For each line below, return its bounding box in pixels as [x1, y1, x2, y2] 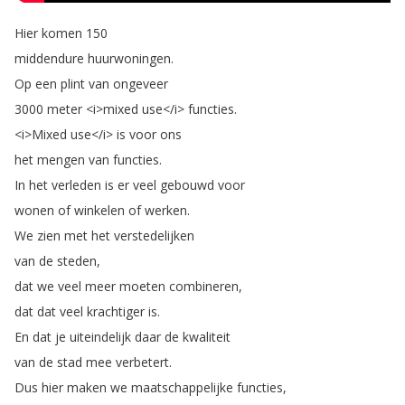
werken [145, 202, 187, 219]
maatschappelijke [131, 379, 233, 396]
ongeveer [113, 75, 168, 92]
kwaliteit [183, 328, 231, 345]
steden [57, 252, 97, 269]
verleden [52, 176, 101, 193]
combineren [169, 278, 239, 295]
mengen [37, 151, 85, 168]
